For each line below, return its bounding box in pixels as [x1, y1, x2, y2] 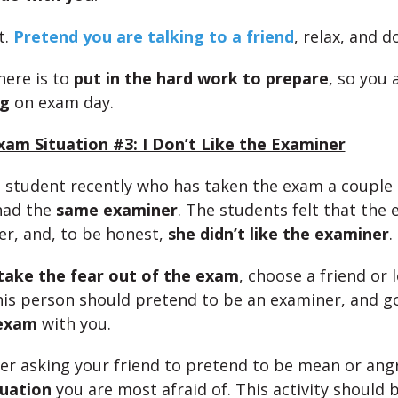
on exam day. [9, 92, 114, 113]
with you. [36, 313, 111, 334]
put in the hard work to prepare [73, 68, 329, 89]
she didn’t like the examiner [167, 223, 389, 244]
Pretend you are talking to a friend [12, 26, 294, 47]
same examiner [55, 199, 178, 220]
